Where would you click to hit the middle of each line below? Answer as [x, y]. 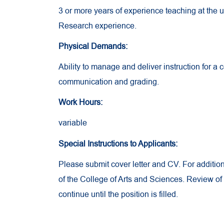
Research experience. [97, 26]
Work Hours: [81, 103]
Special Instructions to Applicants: [118, 144]
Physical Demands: [93, 46]
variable [73, 123]
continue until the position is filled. [118, 194]
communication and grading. [109, 82]
